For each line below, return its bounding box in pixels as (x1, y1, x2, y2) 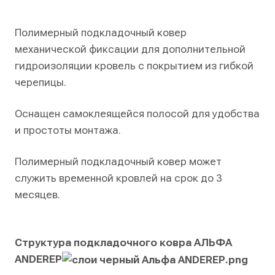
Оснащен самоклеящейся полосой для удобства (15, 107, 260, 120)
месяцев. (15, 188, 60, 201)
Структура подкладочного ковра (15, 236, 194, 249)
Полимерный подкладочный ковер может (15, 155, 222, 168)
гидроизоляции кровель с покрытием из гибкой (15, 60, 254, 72)
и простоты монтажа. (15, 124, 121, 136)
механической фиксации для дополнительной (15, 43, 246, 55)
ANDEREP (15, 253, 62, 265)
